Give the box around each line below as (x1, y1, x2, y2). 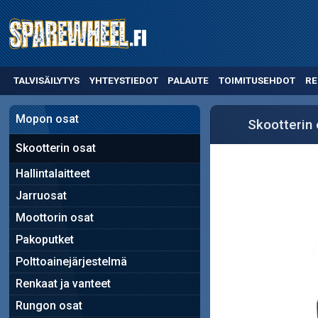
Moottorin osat (15, 210, 94, 224)
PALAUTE (168, 75, 209, 87)
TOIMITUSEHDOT (219, 75, 296, 87)
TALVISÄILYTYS (13, 75, 79, 87)
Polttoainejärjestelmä (15, 254, 127, 268)
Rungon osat (15, 298, 82, 312)
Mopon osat (15, 111, 79, 126)
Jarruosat (15, 188, 67, 202)
